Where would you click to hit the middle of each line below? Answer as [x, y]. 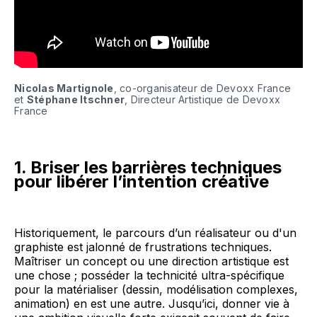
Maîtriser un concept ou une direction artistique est [151, 261]
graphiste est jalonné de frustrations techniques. [143, 247]
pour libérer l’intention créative [142, 182]
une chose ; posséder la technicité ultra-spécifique [149, 276]
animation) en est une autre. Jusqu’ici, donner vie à [152, 304]
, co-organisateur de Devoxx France [202, 88]
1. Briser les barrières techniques [148, 168]
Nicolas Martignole [64, 88]
